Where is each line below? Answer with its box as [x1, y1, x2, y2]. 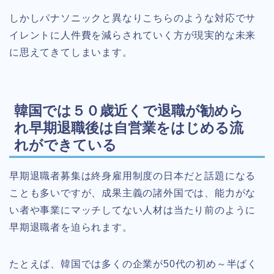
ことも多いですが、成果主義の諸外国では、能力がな [9, 188, 256, 199]
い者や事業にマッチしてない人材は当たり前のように [9, 205, 256, 216]
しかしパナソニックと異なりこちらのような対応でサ [9, 13, 256, 24]
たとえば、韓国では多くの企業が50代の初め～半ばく [9, 259, 257, 270]
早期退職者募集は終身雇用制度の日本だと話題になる [9, 171, 256, 182]
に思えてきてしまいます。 [9, 47, 133, 58]
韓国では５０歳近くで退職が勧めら [14, 103, 243, 119]
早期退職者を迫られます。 [9, 222, 133, 233]
